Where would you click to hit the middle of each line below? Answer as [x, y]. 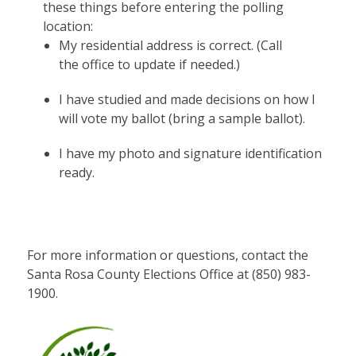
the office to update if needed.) [149, 64]
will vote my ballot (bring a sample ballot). [182, 118]
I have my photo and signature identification [190, 153]
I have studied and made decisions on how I [187, 99]
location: [68, 26]
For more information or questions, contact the [167, 255]
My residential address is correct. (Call [170, 45]
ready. [76, 172]
